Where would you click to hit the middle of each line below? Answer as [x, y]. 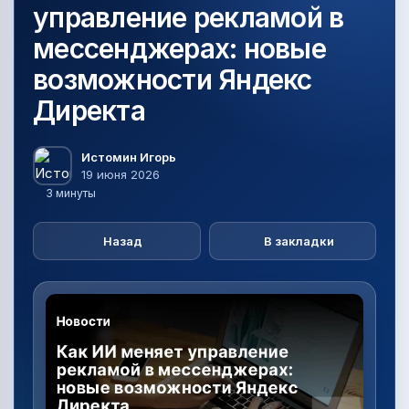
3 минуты [71, 194]
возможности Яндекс [173, 80]
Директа [89, 111]
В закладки [299, 241]
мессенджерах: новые [179, 49]
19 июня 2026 [121, 174]
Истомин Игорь [129, 157]
